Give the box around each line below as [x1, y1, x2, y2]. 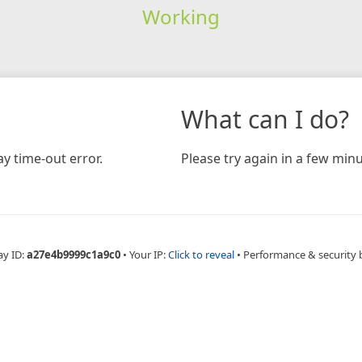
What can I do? [181, 102, 349, 136]
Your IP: [129, 246, 168, 262]
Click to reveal [168, 246, 234, 262]
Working [141, 2, 220, 30]
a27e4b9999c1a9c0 [27, 246, 120, 262]
